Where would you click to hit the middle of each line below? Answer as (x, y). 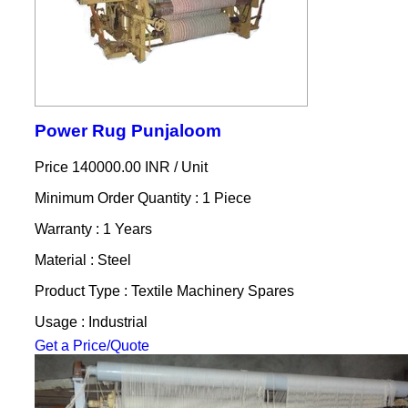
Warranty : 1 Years (93, 229)
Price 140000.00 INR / (107, 167)
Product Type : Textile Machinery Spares (164, 291)
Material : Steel (82, 260)
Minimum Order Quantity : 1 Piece (143, 198)
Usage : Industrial (91, 321)
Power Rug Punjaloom (127, 130)
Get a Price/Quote (92, 345)
